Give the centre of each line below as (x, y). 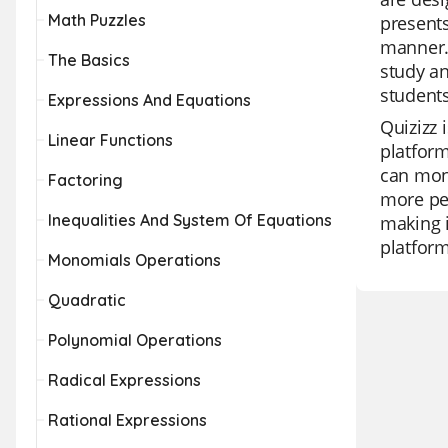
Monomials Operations (134, 260)
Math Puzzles (97, 20)
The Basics (89, 60)
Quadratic (87, 300)
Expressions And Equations (149, 100)
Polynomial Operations (135, 340)
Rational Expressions (127, 420)
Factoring (85, 180)
